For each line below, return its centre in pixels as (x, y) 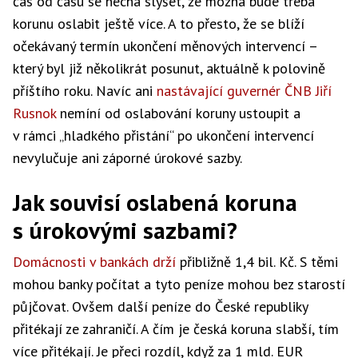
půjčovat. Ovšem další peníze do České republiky (160, 306)
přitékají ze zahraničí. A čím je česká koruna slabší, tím (176, 329)
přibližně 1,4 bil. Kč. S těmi (257, 262)
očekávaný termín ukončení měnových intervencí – (165, 46)
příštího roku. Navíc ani (85, 91)
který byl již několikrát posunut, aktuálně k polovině (169, 68)
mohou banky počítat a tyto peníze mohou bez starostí (179, 284)
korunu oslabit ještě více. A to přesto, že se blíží (159, 24)
